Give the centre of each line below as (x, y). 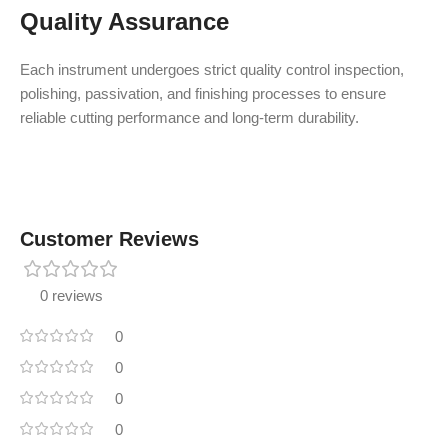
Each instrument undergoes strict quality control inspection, (212, 69)
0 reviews (71, 295)
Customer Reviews (109, 239)
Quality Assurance (124, 21)
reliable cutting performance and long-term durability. (189, 117)
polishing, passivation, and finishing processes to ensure (203, 93)
